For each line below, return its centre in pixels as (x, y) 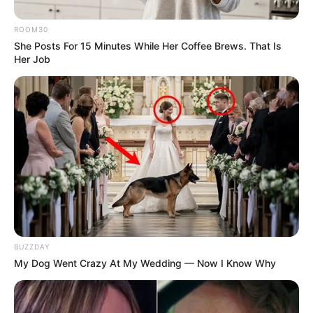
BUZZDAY (32, 247)
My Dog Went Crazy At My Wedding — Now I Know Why (145, 263)
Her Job (32, 59)
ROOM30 (31, 30)
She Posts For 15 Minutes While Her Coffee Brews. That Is (148, 46)
